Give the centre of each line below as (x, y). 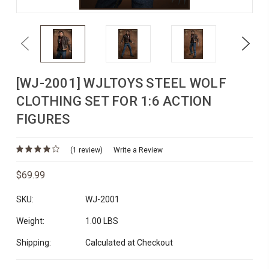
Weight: (30, 221)
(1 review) (86, 150)
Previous (37, 44)
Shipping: (33, 243)
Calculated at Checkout (129, 243)
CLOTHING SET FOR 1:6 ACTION (114, 101)
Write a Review (138, 150)
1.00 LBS (101, 221)
